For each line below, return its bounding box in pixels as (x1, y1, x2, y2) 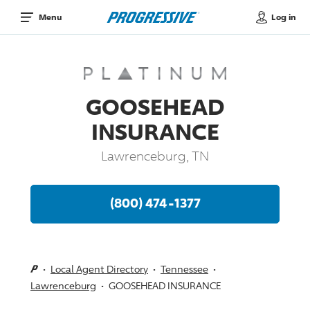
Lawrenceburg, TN (101, 147, 209, 163)
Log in (271, 11, 296, 22)
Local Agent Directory (51, 262, 148, 275)
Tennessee (161, 262, 208, 275)
